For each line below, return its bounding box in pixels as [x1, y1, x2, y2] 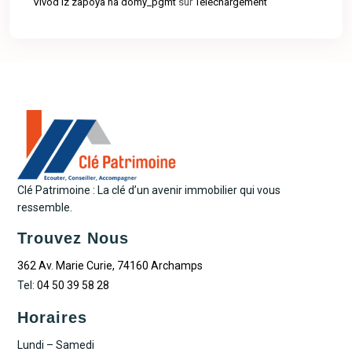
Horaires [17, 309, 88, 326]
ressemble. [17, 201, 73, 214]
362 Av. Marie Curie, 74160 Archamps [17, 259, 203, 272]
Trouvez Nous [17, 229, 130, 247]
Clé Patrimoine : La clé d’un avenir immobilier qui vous [17, 184, 281, 196]
